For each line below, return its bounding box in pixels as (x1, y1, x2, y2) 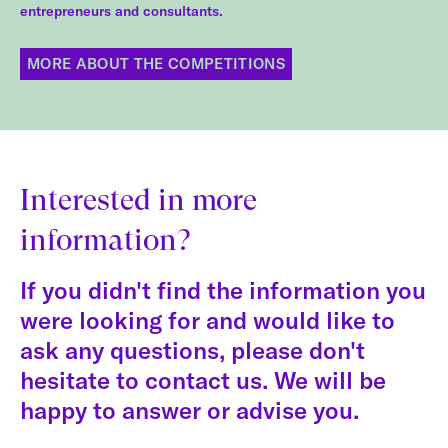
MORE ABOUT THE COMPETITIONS (27, 54, 286, 74)
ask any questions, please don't (20, 334, 365, 365)
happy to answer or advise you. (20, 394, 359, 425)
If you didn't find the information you (20, 274, 426, 305)
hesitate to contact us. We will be (20, 364, 386, 395)
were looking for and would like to (20, 304, 395, 335)
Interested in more (20, 181, 257, 217)
